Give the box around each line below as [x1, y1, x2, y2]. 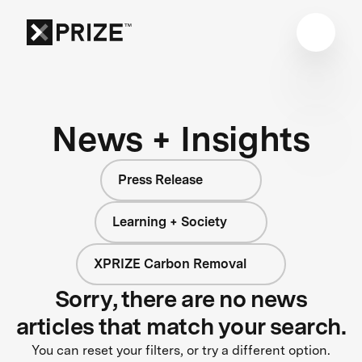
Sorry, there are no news [54, 284, 308, 313]
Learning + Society [112, 213, 228, 229]
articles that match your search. [15, 312, 347, 340]
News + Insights [52, 117, 310, 159]
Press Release [118, 171, 203, 187]
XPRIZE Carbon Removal [93, 255, 246, 271]
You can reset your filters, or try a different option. [32, 342, 330, 358]
